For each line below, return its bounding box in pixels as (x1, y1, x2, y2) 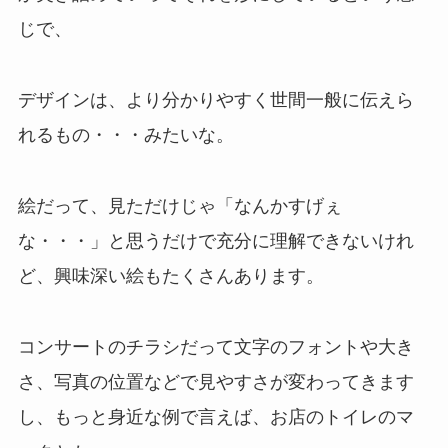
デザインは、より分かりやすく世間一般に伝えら (17, 90, 414, 111)
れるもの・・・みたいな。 (17, 125, 234, 146)
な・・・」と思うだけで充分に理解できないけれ (17, 231, 414, 252)
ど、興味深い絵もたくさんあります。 (17, 266, 324, 287)
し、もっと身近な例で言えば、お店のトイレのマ (17, 406, 414, 427)
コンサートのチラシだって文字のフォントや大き (17, 336, 414, 357)
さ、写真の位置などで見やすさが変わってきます (17, 371, 414, 392)
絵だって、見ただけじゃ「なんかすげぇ (17, 196, 342, 217)
